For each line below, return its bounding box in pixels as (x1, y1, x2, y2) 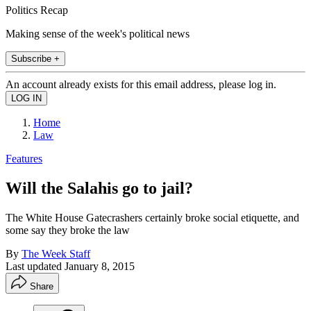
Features (6, 152, 42, 165)
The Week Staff (22, 247, 90, 260)
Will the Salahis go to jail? (6, 178, 193, 197)
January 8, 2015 (65, 260, 135, 272)
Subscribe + (11, 53, 60, 64)
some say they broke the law (6, 224, 130, 236)
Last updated (6, 260, 65, 272)
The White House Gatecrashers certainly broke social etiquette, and (6, 211, 299, 224)
